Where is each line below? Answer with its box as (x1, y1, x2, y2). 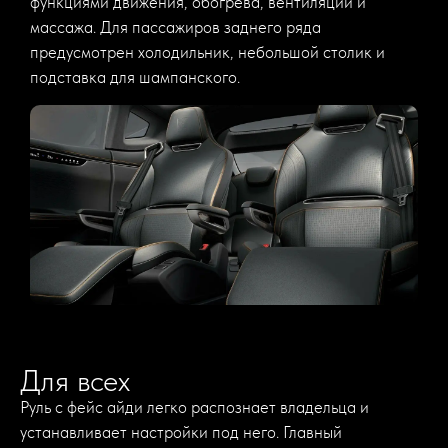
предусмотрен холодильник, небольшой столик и (30, 42, 385, 63)
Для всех (20, 361, 130, 398)
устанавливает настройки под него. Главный (20, 421, 342, 442)
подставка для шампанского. (30, 67, 240, 88)
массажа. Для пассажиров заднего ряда (30, 17, 321, 38)
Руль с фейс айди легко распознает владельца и (20, 396, 369, 417)
